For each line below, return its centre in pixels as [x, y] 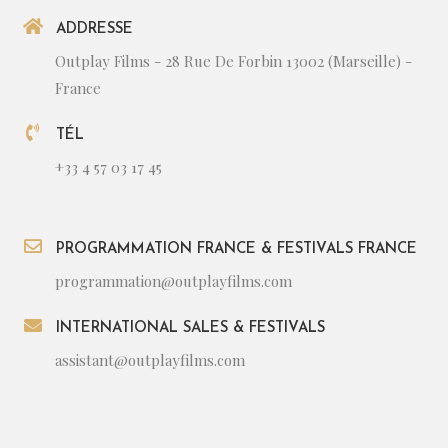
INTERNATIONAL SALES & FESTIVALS [190, 328]
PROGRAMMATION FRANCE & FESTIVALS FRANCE [236, 249]
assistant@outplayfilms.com [150, 359]
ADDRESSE [94, 29]
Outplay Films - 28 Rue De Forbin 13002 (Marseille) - [233, 60]
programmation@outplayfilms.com [173, 280]
